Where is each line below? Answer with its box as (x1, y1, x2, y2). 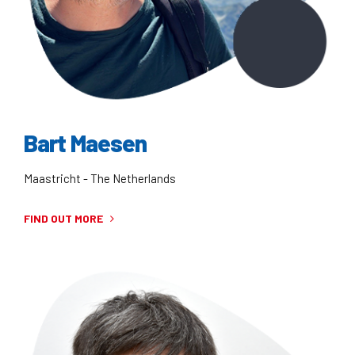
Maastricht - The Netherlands (24, 171, 176, 186)
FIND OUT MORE (24, 212, 103, 226)
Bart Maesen (24, 128, 147, 157)
